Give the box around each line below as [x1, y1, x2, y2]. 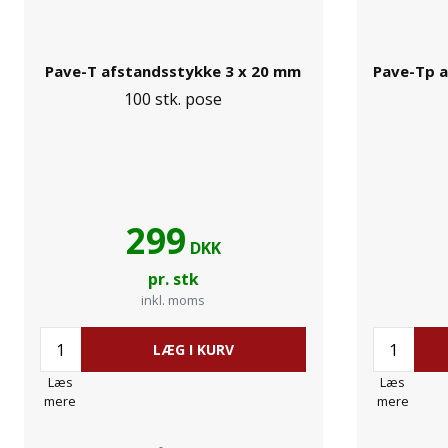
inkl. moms [141, 291, 206, 309]
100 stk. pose [124, 88, 223, 110]
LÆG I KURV [152, 340, 234, 359]
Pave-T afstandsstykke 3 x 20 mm [45, 61, 302, 81]
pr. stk [147, 268, 199, 290]
